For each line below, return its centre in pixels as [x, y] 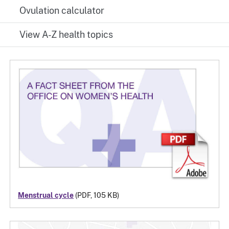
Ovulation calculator [62, 10]
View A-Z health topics [66, 35]
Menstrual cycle [46, 195]
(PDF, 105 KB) [97, 195]
